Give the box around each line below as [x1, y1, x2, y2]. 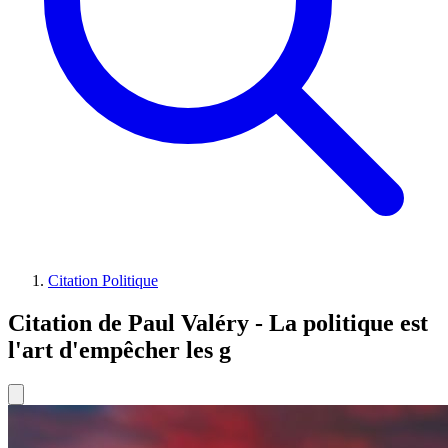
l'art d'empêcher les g [8, 336, 231, 363]
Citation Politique [48, 271, 158, 289]
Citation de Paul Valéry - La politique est [8, 309, 428, 336]
